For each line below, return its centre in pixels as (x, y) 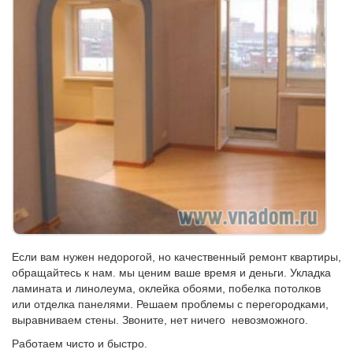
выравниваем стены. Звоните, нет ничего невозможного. (160, 320)
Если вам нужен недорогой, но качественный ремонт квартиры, (176, 257)
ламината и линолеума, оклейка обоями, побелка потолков (166, 288)
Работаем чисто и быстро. (80, 344)
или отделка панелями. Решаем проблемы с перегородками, (170, 304)
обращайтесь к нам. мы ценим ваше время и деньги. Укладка (171, 273)
